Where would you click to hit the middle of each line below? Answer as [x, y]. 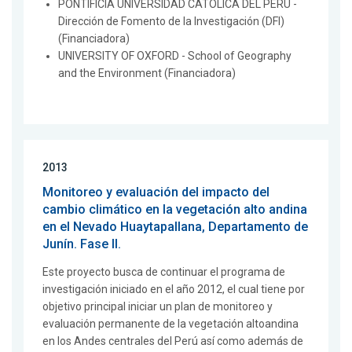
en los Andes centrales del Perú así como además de [173, 341]
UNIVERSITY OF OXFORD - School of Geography [175, 56]
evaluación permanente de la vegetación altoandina [170, 324]
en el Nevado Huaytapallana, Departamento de [175, 227]
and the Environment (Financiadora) [147, 73]
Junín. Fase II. [82, 244]
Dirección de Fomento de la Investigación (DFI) [171, 22]
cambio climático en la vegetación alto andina [175, 210]
